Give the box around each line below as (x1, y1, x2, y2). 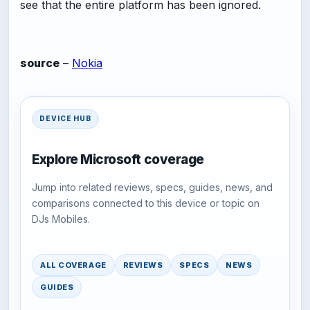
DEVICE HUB (39, 114, 91, 123)
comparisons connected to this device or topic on (32, 197, 259, 210)
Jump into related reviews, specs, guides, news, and (32, 181, 273, 194)
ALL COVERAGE (40, 259, 107, 270)
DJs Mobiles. (32, 213, 90, 226)
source (20, 55, 60, 70)
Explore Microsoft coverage (32, 151, 204, 167)
